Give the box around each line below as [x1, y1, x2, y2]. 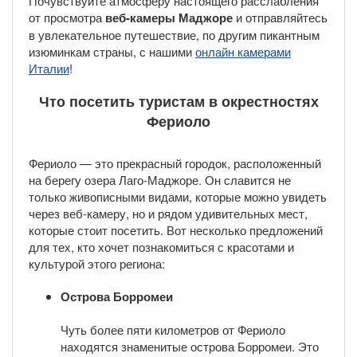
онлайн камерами [195, 43, 291, 61]
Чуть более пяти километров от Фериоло [61, 320, 285, 338]
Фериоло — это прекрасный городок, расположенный [29, 154, 321, 171]
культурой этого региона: [29, 254, 165, 272]
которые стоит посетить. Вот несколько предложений [29, 221, 323, 238]
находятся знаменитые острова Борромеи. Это [61, 337, 319, 355]
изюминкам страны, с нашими [29, 43, 195, 61]
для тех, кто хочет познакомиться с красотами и [29, 237, 294, 255]
